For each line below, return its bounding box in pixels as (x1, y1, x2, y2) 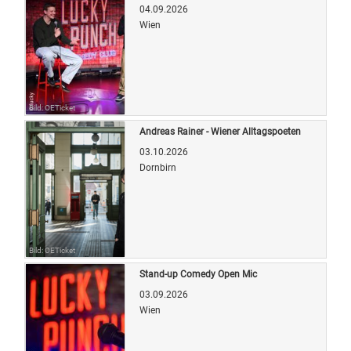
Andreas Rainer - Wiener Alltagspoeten (139, 125, 301, 137)
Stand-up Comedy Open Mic (139, 268, 257, 280)
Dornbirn (139, 161, 176, 173)
